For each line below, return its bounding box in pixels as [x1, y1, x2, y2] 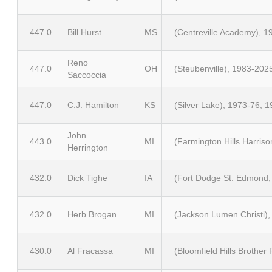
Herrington [67, 143, 108, 152]
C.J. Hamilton [67, 100, 119, 110]
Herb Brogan [67, 209, 117, 219]
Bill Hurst [67, 27, 101, 37]
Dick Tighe [67, 173, 107, 183]
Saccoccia [67, 70, 106, 80]
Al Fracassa [67, 246, 113, 256]
